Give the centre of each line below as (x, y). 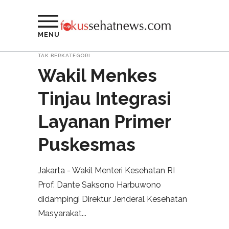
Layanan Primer (105, 121)
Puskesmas (87, 144)
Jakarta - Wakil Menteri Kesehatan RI (106, 170)
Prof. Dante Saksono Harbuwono (99, 185)
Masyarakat (60, 213)
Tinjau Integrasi (105, 98)
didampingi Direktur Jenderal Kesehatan (112, 199)
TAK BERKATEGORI (64, 55)
